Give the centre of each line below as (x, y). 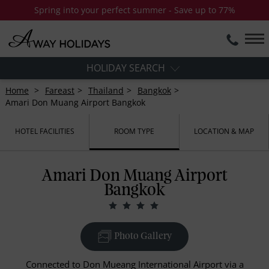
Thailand (106, 91)
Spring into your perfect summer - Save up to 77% (134, 10)
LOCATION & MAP (224, 131)
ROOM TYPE (134, 131)
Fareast (59, 91)
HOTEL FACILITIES (44, 131)
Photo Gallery (142, 237)
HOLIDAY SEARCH (127, 68)
